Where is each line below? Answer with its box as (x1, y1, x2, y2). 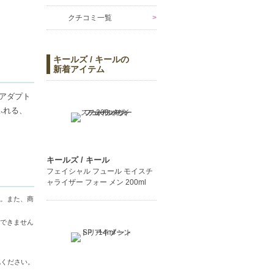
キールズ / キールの (53, 54, 129, 65)
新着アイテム (53, 64, 105, 75)
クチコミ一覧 (68, 13, 112, 23)
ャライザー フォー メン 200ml (46, 178, 146, 187)
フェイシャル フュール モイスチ (46, 167, 153, 176)
